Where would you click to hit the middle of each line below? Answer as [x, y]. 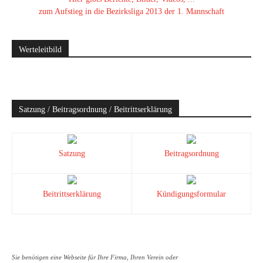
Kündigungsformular [191, 194]
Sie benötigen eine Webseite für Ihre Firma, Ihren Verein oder [95, 257]
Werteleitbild [40, 50]
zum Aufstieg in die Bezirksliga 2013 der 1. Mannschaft [131, 11]
